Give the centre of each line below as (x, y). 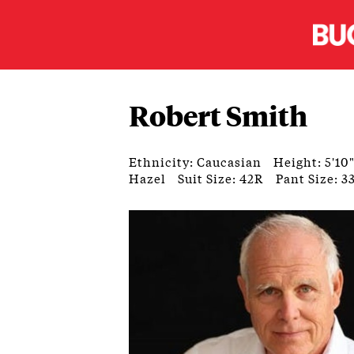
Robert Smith (218, 115)
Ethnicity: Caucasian (196, 161)
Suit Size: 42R (221, 177)
